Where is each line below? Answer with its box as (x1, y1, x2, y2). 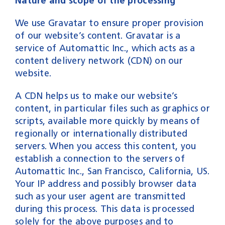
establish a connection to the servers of (15, 153, 185, 164)
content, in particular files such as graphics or (15, 102, 210, 114)
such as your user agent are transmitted (15, 190, 186, 202)
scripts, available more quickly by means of (15, 115, 200, 127)
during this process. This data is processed (15, 203, 195, 214)
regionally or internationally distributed (15, 128, 188, 139)
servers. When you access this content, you (15, 140, 196, 152)
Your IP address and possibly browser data (15, 178, 197, 189)
